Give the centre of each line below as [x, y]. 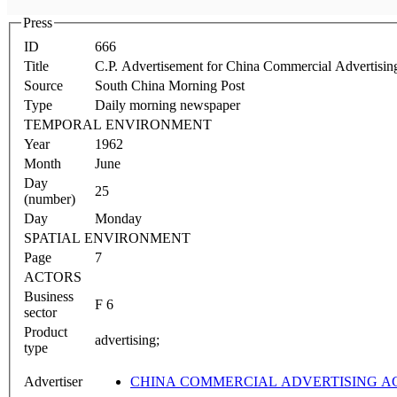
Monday [118, 218]
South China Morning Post [170, 85]
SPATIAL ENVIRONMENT [107, 237]
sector [40, 312]
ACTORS [53, 276]
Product [46, 331]
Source [43, 85]
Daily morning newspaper [167, 105]
